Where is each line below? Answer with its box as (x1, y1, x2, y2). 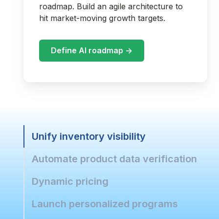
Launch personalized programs (32, 197, 178, 210)
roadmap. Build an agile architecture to (39, 1, 183, 11)
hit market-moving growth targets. (39, 13, 168, 23)
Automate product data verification (32, 153, 197, 165)
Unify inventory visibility (32, 130, 146, 142)
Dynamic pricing (32, 175, 109, 187)
